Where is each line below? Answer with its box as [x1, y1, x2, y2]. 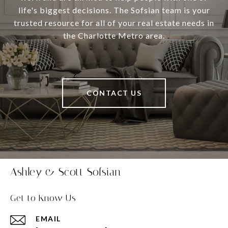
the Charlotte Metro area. [63, 31, 165, 41]
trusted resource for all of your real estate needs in [14, 18, 214, 28]
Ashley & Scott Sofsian [10, 166, 121, 179]
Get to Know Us [10, 192, 76, 204]
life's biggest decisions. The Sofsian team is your [18, 5, 210, 15]
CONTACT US [87, 89, 141, 98]
